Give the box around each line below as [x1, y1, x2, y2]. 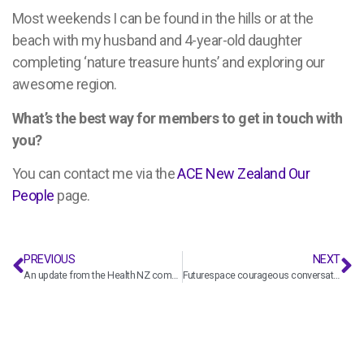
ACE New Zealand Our [177, 165, 310, 183]
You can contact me [12, 165, 136, 183]
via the [135, 165, 178, 183]
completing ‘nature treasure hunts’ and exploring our [12, 54, 325, 71]
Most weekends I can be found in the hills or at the [12, 10, 314, 28]
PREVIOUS [24, 252, 76, 266]
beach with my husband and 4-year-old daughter [12, 32, 302, 50]
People [12, 187, 54, 205]
